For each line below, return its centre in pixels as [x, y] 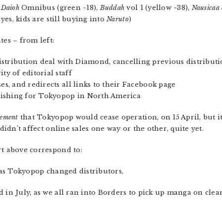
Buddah [112, 7]
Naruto [118, 19]
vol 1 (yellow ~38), [158, 7]
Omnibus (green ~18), [59, 7]
